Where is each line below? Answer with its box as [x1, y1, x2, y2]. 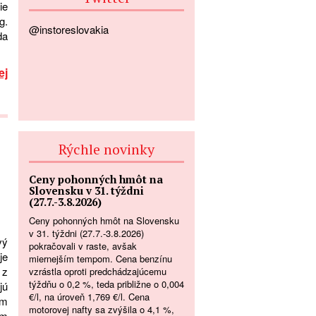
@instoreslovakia [29, 21, 109, 37]
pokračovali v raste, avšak [29, 238, 137, 253]
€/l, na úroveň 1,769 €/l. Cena [29, 289, 150, 303]
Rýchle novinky [59, 139, 154, 159]
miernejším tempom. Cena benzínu [29, 251, 172, 265]
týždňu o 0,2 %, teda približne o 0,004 [29, 276, 184, 291]
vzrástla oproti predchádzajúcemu [29, 264, 166, 278]
